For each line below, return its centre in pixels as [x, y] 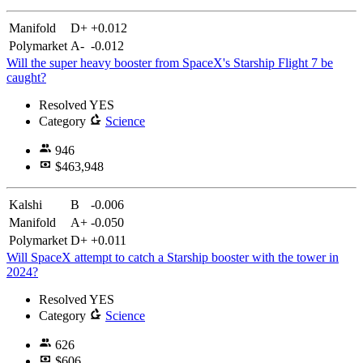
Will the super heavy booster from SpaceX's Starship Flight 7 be [170, 62]
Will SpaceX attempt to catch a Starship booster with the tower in [173, 257]
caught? [26, 77]
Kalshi [26, 204]
